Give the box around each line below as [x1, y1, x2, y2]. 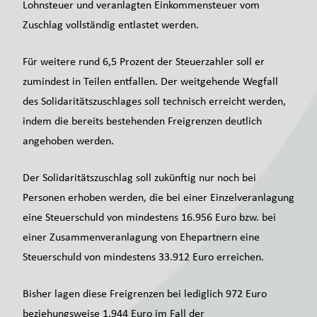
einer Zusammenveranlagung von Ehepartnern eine [23, 229, 260, 244]
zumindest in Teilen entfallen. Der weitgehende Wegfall [23, 74, 278, 88]
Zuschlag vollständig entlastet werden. [23, 17, 199, 32]
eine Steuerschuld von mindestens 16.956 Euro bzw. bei [23, 209, 276, 224]
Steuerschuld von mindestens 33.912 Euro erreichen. [23, 249, 264, 264]
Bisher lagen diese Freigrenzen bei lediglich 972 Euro [23, 286, 267, 301]
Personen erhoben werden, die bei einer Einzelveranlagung [23, 190, 294, 204]
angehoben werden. [23, 133, 114, 148]
